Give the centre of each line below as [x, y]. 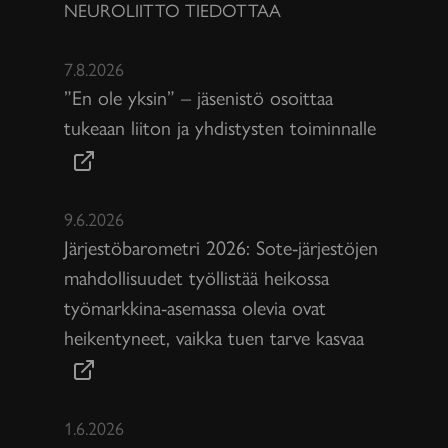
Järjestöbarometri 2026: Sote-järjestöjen [221, 246]
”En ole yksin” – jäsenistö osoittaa [198, 96]
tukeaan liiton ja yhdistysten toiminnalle [220, 126]
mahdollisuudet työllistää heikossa [196, 276]
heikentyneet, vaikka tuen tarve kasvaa [214, 336]
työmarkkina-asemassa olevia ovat [195, 306]
